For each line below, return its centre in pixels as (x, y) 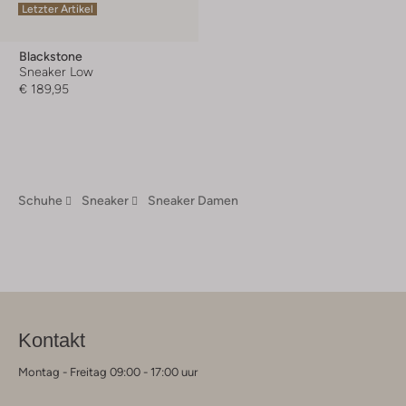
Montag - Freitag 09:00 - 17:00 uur (108, 372)
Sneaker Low (56, 71)
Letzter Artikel (58, 9)
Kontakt (52, 340)
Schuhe (40, 200)
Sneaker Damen (193, 200)
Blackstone (51, 56)
